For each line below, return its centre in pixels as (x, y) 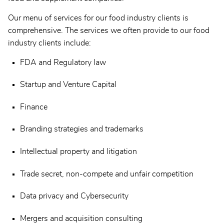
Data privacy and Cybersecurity (74, 196)
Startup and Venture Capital (68, 85)
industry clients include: (49, 43)
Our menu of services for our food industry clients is (98, 18)
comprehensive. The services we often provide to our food (109, 30)
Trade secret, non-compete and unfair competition (107, 174)
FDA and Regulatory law (63, 62)
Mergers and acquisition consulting (81, 218)
